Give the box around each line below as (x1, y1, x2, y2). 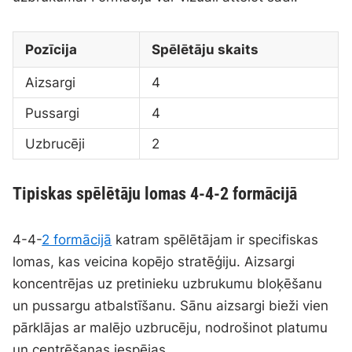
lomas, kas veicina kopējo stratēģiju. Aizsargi (13, 254, 295, 270)
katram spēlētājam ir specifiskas (112, 232, 319, 248)
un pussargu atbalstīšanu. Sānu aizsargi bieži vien (13, 298, 329, 314)
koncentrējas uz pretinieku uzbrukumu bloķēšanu (13, 276, 323, 292)
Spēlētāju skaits (152, 42, 259, 58)
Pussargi (25, 105, 80, 122)
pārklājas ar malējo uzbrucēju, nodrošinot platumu (13, 320, 328, 336)
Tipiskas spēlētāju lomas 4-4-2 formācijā (13, 184, 298, 204)
